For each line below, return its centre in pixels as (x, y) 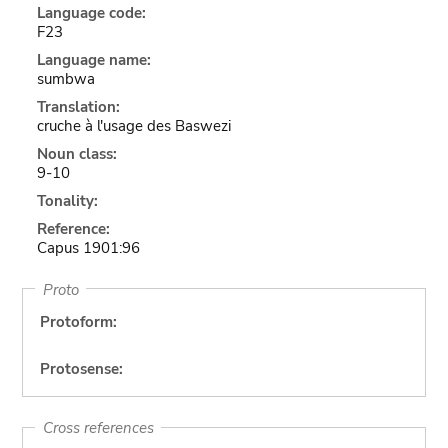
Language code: (91, 13)
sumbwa (65, 79)
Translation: (78, 107)
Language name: (93, 60)
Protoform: (78, 322)
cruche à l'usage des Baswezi (133, 126)
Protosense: (81, 369)
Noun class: (76, 154)
